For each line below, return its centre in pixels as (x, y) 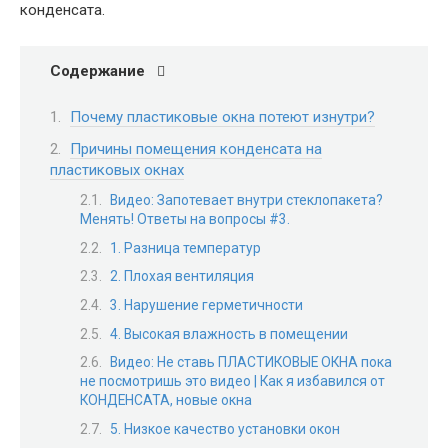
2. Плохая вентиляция (182, 276)
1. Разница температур (185, 247)
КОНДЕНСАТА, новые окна (166, 400)
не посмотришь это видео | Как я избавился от (232, 381)
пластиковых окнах (117, 169)
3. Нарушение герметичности (206, 305)
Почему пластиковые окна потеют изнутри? (222, 117)
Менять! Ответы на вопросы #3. (185, 219)
